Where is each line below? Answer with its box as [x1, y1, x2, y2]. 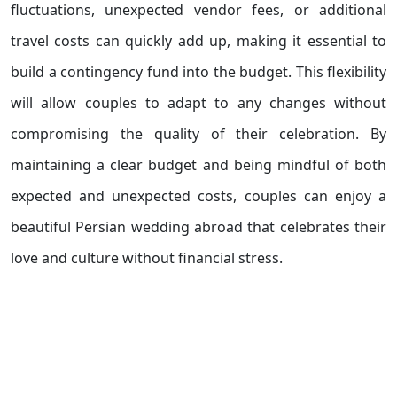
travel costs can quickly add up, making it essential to [11, 31, 386, 51]
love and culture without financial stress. [11, 248, 283, 268]
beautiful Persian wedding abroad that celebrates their [11, 217, 386, 237]
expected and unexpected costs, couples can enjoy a [11, 186, 386, 206]
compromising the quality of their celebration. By [11, 124, 386, 144]
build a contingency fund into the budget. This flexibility [11, 62, 386, 82]
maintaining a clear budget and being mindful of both [11, 155, 386, 175]
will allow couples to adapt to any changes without [11, 93, 386, 113]
